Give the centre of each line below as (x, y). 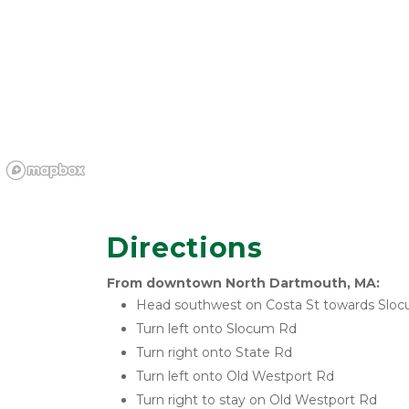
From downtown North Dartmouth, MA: (243, 283)
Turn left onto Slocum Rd (216, 329)
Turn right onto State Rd (214, 352)
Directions (185, 248)
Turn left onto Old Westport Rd (235, 376)
